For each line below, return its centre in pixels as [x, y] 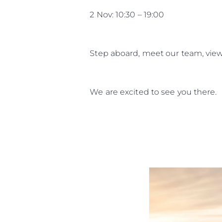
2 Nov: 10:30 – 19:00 [127, 14]
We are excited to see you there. [153, 92]
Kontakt [167, 60]
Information [179, 27]
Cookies [167, 75]
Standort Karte [179, 45]
